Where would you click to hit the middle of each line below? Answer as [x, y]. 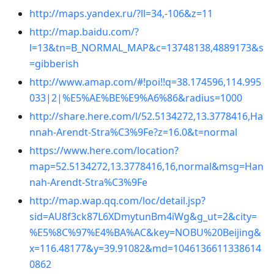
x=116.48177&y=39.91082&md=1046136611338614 [145, 248]
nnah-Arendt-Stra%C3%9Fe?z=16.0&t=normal [133, 132]
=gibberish [54, 63]
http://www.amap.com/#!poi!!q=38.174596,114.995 [145, 82]
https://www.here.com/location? [104, 150]
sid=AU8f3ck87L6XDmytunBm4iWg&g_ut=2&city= [143, 216]
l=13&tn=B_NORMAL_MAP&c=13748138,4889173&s [146, 47]
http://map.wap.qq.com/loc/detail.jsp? [117, 200]
